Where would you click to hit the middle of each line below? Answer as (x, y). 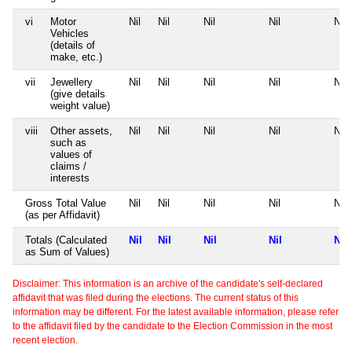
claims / (68, 167)
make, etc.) (76, 57)
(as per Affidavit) (62, 215)
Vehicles (70, 34)
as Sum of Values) (67, 252)
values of (71, 155)
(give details (78, 94)
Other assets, (81, 131)
